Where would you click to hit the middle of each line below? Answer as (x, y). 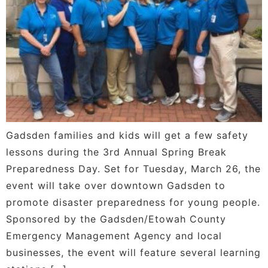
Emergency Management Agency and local (114, 236)
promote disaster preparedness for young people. (133, 202)
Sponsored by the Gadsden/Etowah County (116, 219)
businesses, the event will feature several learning (133, 253)
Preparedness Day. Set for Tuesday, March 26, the (133, 169)
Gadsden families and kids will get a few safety (127, 135)
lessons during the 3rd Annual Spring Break (116, 152)
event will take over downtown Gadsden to (116, 186)
